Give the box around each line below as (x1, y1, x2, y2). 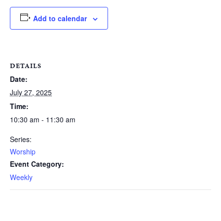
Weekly (10, 172, 33, 182)
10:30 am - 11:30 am (10, 114, 75, 124)
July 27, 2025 (10, 87, 52, 97)
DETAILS (10, 61, 41, 71)
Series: (10, 134, 32, 144)
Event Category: (10, 158, 64, 169)
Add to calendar (33, 13, 87, 23)
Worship (10, 146, 36, 156)
